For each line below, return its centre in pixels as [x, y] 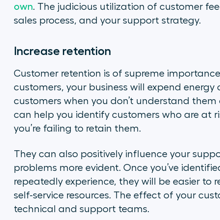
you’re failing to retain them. [77, 129]
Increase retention [62, 51]
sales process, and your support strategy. [107, 21]
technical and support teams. [81, 209]
